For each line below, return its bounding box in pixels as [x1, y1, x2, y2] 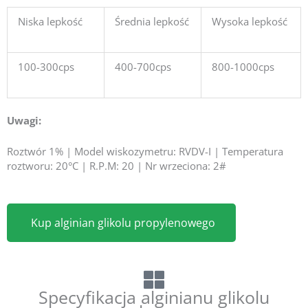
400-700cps [115, 59, 171, 74]
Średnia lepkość [115, 14, 189, 28]
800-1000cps [212, 59, 274, 74]
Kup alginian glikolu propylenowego [31, 215, 215, 231]
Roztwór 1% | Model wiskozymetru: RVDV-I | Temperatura [7, 144, 283, 159]
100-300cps [18, 59, 74, 74]
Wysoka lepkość [212, 14, 287, 28]
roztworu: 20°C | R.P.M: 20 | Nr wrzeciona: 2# [7, 159, 226, 173]
